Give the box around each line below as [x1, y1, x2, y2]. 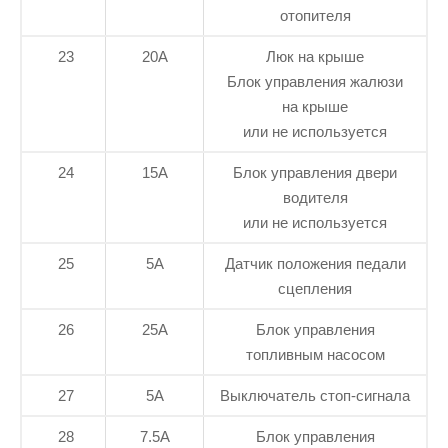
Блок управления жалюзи [227, 72, 403, 90]
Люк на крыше [266, 47, 364, 65]
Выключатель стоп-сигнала [220, 386, 410, 404]
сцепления [278, 279, 352, 297]
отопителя [279, 6, 351, 24]
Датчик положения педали [224, 254, 406, 272]
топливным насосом [245, 345, 385, 363]
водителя [282, 188, 348, 206]
